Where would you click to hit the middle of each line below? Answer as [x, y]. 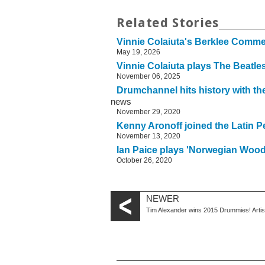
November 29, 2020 [148, 112]
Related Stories [168, 23]
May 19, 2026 [138, 52]
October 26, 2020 [144, 161]
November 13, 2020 [148, 136]
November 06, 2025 [148, 77]
